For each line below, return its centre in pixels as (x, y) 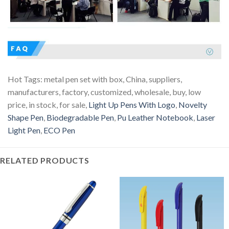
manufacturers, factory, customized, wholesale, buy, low (104, 91)
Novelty (193, 104)
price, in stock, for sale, (48, 104)
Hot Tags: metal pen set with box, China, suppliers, (95, 79)
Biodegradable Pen (80, 117)
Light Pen (24, 130)
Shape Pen (26, 117)
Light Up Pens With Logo (132, 104)
